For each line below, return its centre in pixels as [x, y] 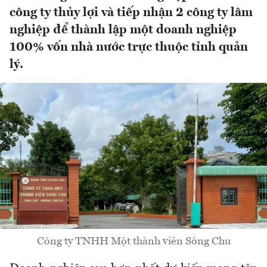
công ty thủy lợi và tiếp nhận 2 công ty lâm [131, 13]
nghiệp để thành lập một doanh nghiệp [123, 30]
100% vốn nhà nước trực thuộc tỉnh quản [129, 48]
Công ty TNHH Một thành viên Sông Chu [133, 241]
